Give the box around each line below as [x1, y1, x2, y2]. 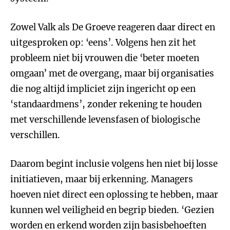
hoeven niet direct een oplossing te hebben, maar [10, 189, 218, 200]
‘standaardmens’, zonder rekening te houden [10, 99, 202, 110]
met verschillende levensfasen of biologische [10, 114, 200, 125]
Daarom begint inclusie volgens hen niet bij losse [10, 158, 218, 169]
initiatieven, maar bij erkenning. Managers [10, 174, 193, 185]
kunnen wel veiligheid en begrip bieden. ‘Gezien [10, 204, 214, 216]
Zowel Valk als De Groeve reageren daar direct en [10, 22, 215, 33]
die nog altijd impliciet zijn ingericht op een [10, 83, 196, 94]
